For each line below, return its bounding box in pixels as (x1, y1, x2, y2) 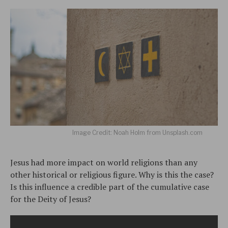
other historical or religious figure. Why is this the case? (10, 168, 214, 180)
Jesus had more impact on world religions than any (10, 156, 197, 168)
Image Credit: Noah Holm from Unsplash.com (72, 128, 203, 136)
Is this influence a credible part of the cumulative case (10, 181, 209, 192)
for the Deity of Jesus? (10, 193, 91, 205)
